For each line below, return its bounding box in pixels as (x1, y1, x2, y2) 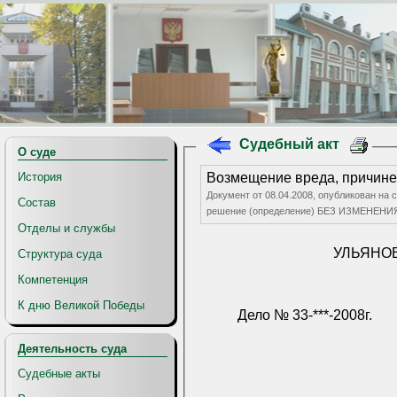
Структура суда (18, 247, 102, 261)
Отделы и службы (18, 222, 115, 235)
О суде (18, 145, 56, 159)
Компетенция (18, 273, 88, 286)
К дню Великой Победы (18, 299, 144, 312)
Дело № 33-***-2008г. (237, 307, 372, 323)
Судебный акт (239, 136, 339, 152)
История (18, 170, 62, 183)
